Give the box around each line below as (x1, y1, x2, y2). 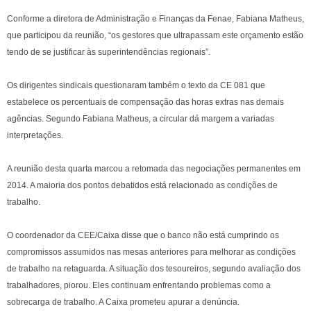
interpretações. (7, 131, 63, 140)
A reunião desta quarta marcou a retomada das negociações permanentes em (7, 164, 301, 174)
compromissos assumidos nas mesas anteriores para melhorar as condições (7, 247, 296, 257)
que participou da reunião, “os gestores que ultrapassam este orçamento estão (7, 31, 303, 40)
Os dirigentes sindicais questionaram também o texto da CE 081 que (7, 81, 265, 90)
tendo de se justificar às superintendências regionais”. (7, 47, 212, 57)
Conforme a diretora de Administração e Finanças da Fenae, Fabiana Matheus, (7, 14, 304, 24)
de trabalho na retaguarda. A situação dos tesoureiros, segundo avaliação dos (7, 264, 301, 274)
